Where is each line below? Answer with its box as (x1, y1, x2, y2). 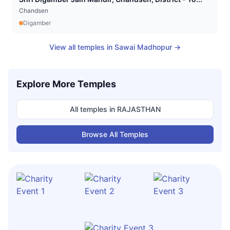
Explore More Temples (16, 79, 116, 89)
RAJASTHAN (117, 105, 161, 113)
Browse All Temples (82, 130, 148, 139)
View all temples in (49, 43, 114, 51)
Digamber (23, 19, 51, 27)
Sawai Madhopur (114, 43, 172, 51)
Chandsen (19, 7, 48, 14)
